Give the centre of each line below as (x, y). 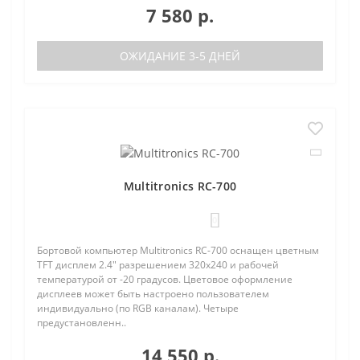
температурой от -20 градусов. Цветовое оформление (165, 279)
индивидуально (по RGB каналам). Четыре (138, 308)
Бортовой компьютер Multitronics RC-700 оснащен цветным (178, 250)
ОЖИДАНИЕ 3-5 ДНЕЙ (180, 56)
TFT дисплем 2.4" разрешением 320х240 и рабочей (158, 264)
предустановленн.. (82, 322)
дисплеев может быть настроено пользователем (153, 293)
